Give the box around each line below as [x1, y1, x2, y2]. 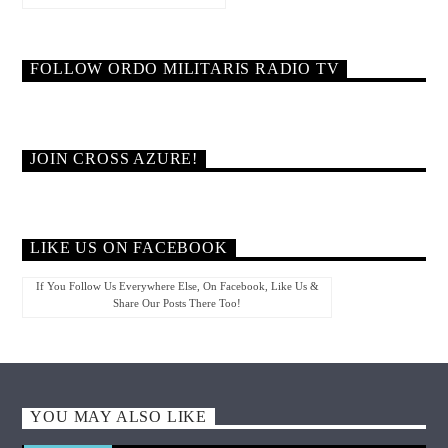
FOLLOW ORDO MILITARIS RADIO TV [30, 60, 340, 78]
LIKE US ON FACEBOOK [30, 239, 228, 257]
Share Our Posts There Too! [113, 296, 242, 309]
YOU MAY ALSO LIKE [30, 407, 208, 425]
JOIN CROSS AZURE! [30, 150, 199, 168]
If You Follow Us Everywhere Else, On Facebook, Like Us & [35, 279, 319, 292]
